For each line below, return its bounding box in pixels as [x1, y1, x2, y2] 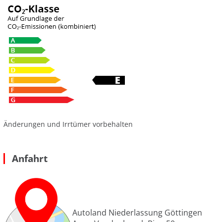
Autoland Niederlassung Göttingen [72, 207, 202, 218]
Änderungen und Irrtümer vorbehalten [3, 119, 133, 129]
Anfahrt [12, 152, 48, 166]
